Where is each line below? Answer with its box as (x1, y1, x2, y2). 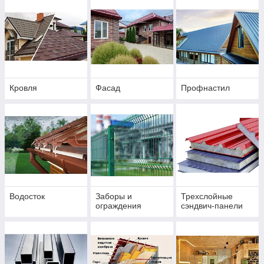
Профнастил (181, 83, 230, 93)
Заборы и (95, 192, 132, 202)
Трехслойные (181, 192, 233, 202)
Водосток (9, 192, 45, 202)
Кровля (9, 83, 37, 93)
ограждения (95, 201, 141, 211)
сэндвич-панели (181, 201, 243, 211)
